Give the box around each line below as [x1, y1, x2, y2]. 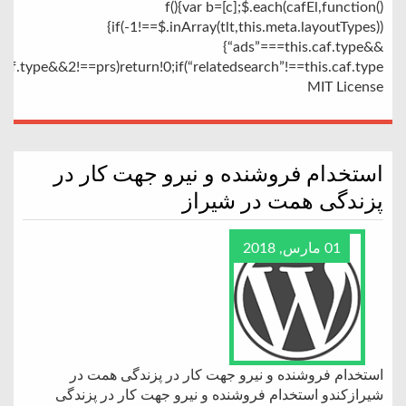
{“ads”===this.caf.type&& [223, 40, 383, 54]
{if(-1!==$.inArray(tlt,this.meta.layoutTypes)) [107, 20, 383, 34]
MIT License [307, 80, 383, 94]
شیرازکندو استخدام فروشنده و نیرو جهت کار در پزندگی [55, 388, 383, 402]
